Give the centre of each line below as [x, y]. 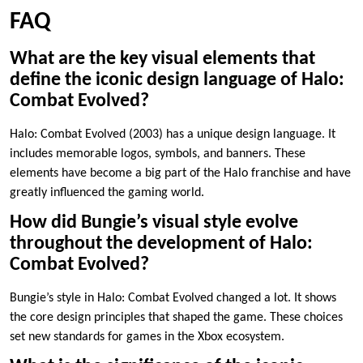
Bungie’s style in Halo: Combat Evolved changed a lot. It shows [173, 299]
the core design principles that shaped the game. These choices [176, 318]
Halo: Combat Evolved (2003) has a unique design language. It [173, 135]
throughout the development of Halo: [161, 244]
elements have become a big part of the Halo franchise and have [180, 174]
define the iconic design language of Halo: [177, 81]
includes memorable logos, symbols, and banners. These [158, 154]
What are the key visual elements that [162, 60]
